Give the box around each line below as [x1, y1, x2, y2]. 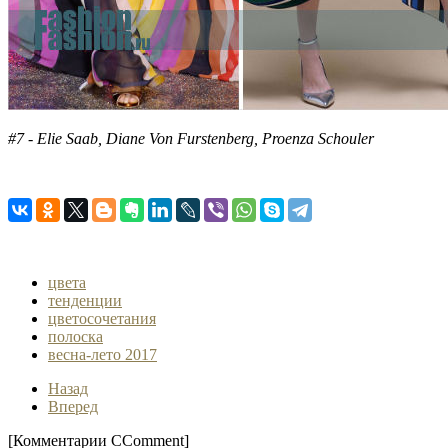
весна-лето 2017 [48, 345, 157, 363]
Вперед [48, 397, 98, 415]
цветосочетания [48, 309, 156, 327]
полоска [48, 327, 103, 345]
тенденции [48, 291, 122, 309]
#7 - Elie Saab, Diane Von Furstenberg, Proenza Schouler [8, 129, 374, 147]
